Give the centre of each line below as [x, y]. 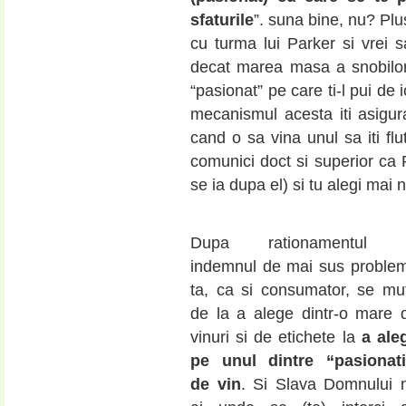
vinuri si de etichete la [276, 338]
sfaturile [222, 20]
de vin [216, 385]
